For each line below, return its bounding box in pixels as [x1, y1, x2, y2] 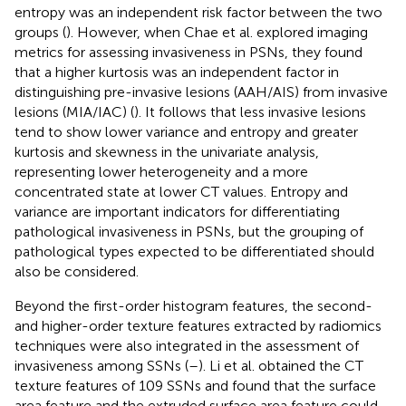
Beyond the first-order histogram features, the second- [14, 296, 372, 314]
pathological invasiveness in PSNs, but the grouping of [14, 222, 363, 240]
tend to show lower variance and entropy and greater [14, 122, 358, 140]
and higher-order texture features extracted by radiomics [14, 316, 382, 334]
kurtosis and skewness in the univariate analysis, [14, 142, 319, 160]
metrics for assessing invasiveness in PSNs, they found [14, 43, 362, 61]
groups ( [14, 23, 66, 41]
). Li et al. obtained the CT [198, 356, 363, 374]
